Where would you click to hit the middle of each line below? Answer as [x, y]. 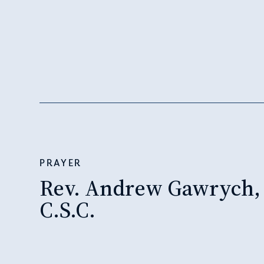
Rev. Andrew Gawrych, [150, 187]
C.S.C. [68, 209]
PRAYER [61, 163]
